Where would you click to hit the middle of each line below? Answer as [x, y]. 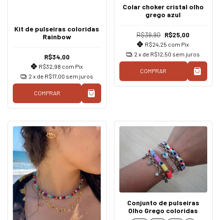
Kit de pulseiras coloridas [57, 29]
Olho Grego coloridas [163, 210]
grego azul [163, 15]
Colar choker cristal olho [163, 7]
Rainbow [57, 37]
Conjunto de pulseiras [163, 202]
